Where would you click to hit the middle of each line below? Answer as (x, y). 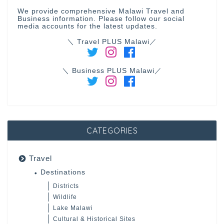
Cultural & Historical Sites (94, 219)
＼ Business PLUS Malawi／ (112, 71)
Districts (66, 186)
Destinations (63, 172)
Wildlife (65, 197)
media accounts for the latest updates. (87, 26)
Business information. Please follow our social (101, 19)
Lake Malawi (73, 208)
